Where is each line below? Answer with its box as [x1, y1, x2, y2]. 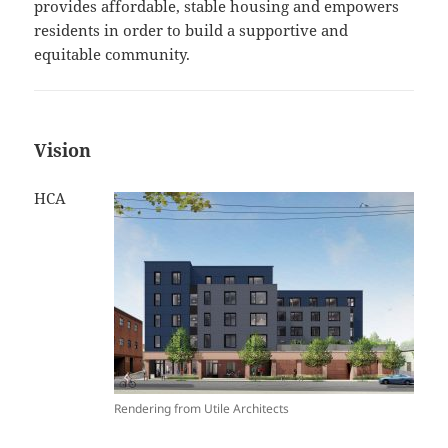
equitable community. [34, 43, 191, 64]
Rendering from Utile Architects [113, 399, 289, 417]
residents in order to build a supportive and [34, 19, 349, 40]
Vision [34, 137, 92, 162]
